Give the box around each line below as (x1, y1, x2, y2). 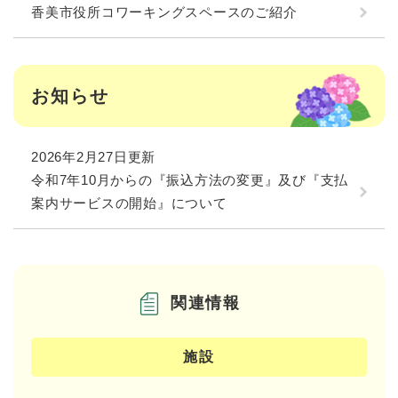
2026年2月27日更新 (31, 148, 155, 164)
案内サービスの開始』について (31, 195, 227, 211)
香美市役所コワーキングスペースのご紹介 (31, 4, 298, 20)
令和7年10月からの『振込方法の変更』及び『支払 (31, 171, 348, 187)
